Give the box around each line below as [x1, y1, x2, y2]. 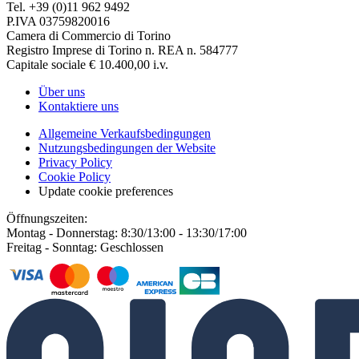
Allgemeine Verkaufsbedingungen [38, 126, 211, 140]
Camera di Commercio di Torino [6, 28, 171, 42]
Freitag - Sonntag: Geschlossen [6, 240, 163, 254]
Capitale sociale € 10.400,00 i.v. [6, 57, 168, 71]
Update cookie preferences [38, 184, 173, 198]
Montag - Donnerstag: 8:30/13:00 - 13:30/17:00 [6, 225, 247, 240]
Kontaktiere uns [38, 99, 119, 113]
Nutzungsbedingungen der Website [38, 140, 216, 155]
